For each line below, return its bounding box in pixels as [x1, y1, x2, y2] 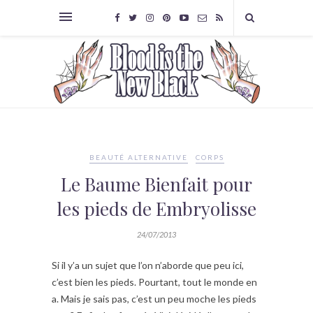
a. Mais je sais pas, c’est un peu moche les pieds [52, 293, 256, 305]
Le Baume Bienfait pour [61, 172, 252, 197]
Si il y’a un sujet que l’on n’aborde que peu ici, [52, 259, 244, 272]
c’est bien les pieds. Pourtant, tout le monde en [52, 276, 257, 289]
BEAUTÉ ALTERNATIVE [89, 153, 188, 162]
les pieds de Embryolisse [57, 196, 256, 221]
